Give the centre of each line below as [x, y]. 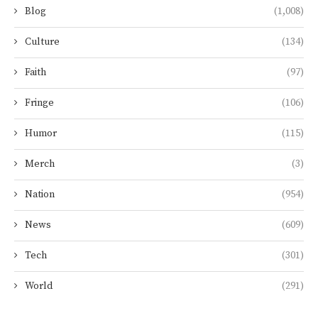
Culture [42, 42]
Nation [40, 195]
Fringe [39, 103]
